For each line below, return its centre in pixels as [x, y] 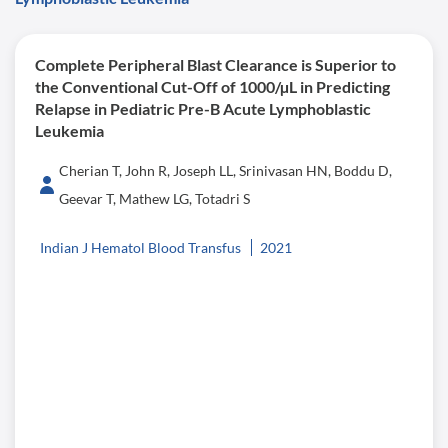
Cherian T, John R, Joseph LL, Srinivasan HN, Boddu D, [225, 170]
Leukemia [69, 130]
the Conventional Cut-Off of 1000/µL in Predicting [212, 86]
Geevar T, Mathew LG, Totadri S [154, 198]
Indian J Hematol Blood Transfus [140, 247]
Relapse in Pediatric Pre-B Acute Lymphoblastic [203, 108]
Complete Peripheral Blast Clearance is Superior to [215, 64]
